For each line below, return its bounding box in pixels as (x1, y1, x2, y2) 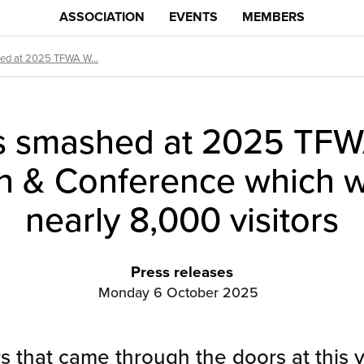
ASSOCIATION (59, 9, 145, 26)
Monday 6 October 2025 (98, 282, 259, 302)
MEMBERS (242, 9, 305, 26)
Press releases (131, 263, 233, 283)
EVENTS (169, 9, 218, 26)
